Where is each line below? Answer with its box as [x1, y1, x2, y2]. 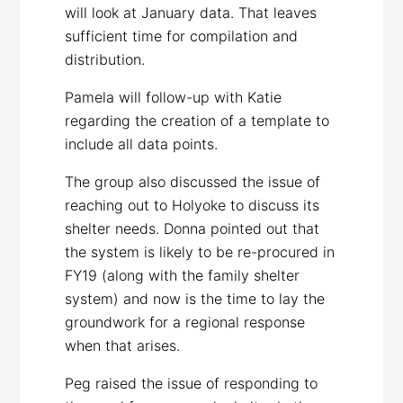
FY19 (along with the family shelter [65, 265, 300, 284]
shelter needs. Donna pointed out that [65, 219, 320, 237]
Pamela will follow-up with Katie [65, 87, 282, 106]
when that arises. [65, 336, 181, 354]
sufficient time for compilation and [65, 26, 299, 45]
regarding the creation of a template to [65, 111, 330, 130]
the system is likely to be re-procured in [65, 242, 336, 261]
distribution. [65, 49, 146, 68]
